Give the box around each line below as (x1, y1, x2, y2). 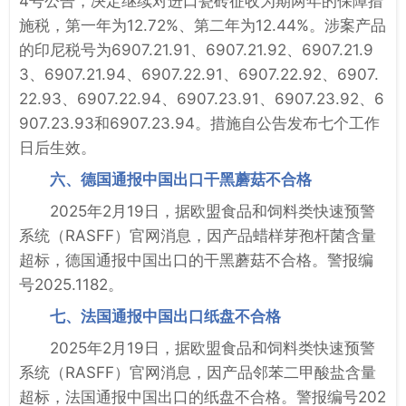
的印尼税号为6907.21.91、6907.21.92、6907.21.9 (19, 40, 373, 59)
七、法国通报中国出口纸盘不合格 (50, 306, 281, 325)
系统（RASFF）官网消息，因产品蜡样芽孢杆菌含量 (19, 226, 376, 245)
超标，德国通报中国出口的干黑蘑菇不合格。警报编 (19, 250, 373, 269)
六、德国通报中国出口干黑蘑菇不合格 (50, 169, 312, 188)
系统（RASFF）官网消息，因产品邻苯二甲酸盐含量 (19, 362, 376, 382)
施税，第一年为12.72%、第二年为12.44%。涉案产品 (19, 15, 386, 34)
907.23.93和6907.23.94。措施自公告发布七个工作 (19, 113, 380, 132)
